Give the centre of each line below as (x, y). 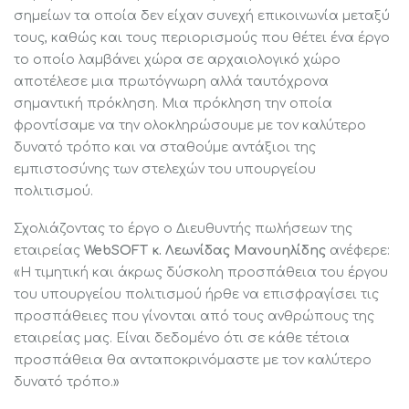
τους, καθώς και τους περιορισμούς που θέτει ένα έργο (202, 37)
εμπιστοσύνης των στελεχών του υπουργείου (165, 169)
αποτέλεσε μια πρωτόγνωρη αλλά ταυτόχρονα (171, 81)
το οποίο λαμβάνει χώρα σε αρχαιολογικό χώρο (177, 59)
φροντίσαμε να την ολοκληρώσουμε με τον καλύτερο (190, 125)
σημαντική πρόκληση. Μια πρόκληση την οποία (173, 103)
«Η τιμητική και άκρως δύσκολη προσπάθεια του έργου (201, 272)
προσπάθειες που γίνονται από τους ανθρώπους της (194, 316)
